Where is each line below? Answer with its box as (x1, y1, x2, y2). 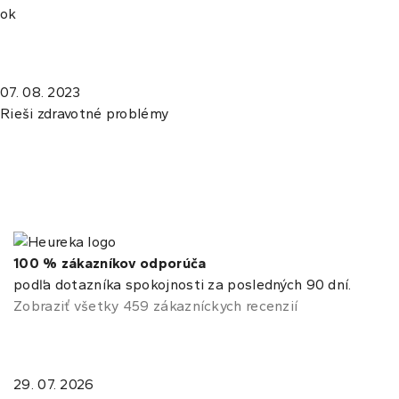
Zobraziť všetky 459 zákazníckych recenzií (13, 297, 298, 315)
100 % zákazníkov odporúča (13, 255, 207, 273)
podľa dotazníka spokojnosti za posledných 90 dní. (13, 276, 352, 294)
